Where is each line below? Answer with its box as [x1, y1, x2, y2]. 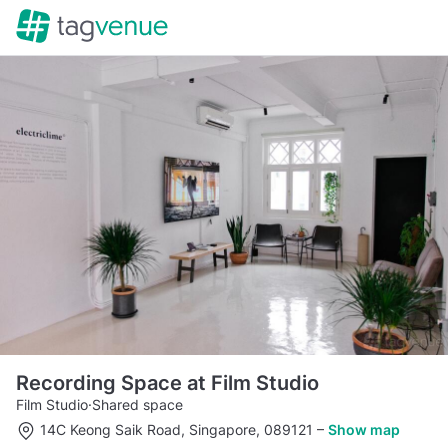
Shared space [92, 395, 183, 413]
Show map [328, 420, 400, 438]
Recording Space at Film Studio [16, 370, 319, 395]
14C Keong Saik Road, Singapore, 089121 [40, 420, 317, 438]
